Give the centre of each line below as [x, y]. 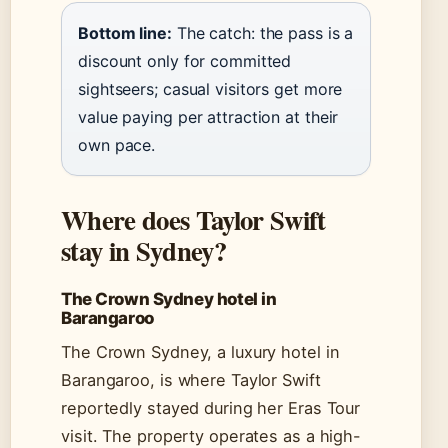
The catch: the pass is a [265, 33]
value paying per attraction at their [208, 117]
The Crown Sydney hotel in [169, 299]
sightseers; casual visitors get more [210, 89]
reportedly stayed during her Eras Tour [211, 408]
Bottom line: [125, 33]
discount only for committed [185, 61]
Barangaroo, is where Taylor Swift [191, 380]
